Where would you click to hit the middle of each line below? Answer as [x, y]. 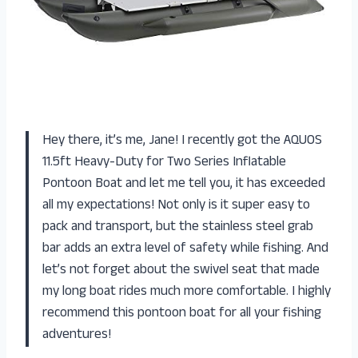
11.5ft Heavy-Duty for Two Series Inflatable [164, 163]
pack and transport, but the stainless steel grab [178, 228]
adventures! [77, 336]
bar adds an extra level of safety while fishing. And [185, 250]
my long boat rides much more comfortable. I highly [187, 293]
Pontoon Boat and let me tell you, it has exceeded [184, 185]
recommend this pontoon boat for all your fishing [182, 314]
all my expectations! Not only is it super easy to [176, 207]
